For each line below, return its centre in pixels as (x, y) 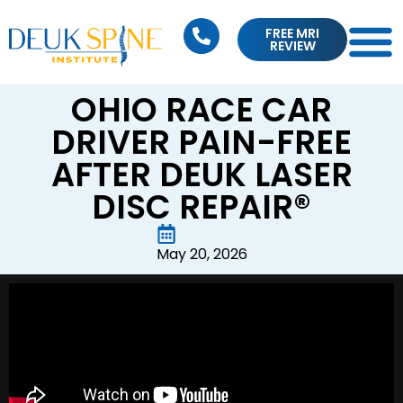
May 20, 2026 (201, 254)
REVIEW (292, 46)
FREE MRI (292, 33)
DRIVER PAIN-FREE (201, 142)
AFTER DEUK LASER (201, 175)
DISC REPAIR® (201, 207)
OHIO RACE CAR (201, 110)
